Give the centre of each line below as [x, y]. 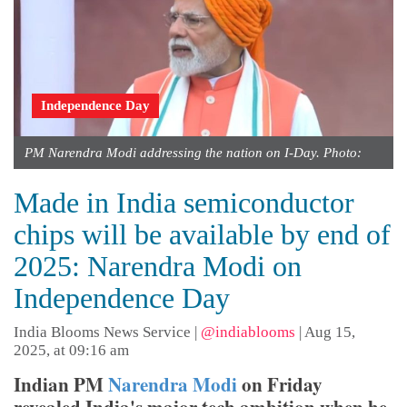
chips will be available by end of [202, 235]
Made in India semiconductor [184, 203]
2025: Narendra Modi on [158, 267]
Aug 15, [330, 333]
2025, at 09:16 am [71, 351]
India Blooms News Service [102, 333]
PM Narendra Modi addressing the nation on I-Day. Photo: [193, 153]
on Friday [280, 385]
